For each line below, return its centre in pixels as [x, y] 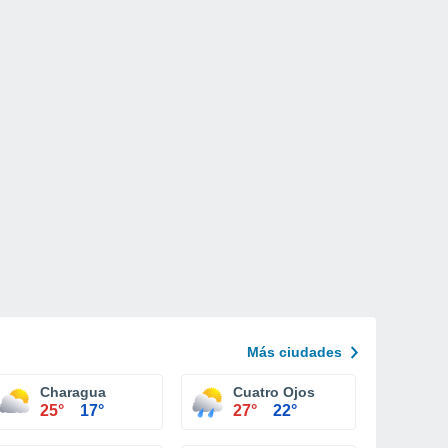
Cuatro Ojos [274, 392]
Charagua [73, 392]
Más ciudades [294, 352]
